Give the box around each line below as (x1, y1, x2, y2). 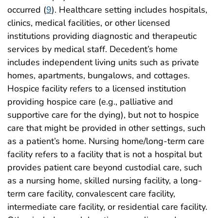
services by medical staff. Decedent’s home (7, 43, 178, 55)
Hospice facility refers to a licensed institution (7, 82, 186, 94)
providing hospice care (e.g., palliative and (7, 95, 173, 108)
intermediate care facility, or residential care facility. (7, 200, 207, 213)
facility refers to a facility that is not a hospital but (7, 148, 202, 160)
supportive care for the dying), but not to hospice (7, 109, 199, 121)
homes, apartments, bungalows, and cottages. (7, 69, 190, 81)
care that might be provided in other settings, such (7, 122, 205, 134)
